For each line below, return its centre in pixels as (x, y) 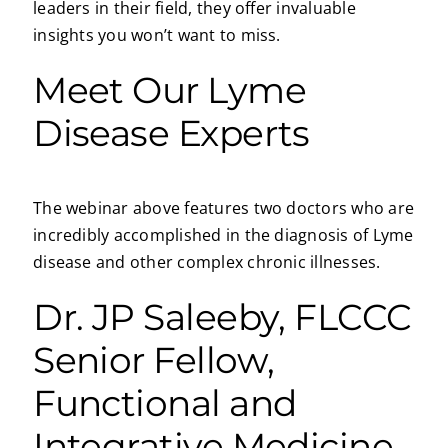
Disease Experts (171, 133)
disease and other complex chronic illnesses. (207, 262)
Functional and (165, 403)
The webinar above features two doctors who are (224, 208)
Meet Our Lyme (170, 90)
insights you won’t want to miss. (157, 35)
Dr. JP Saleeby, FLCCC (222, 317)
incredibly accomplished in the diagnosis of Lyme (223, 235)
